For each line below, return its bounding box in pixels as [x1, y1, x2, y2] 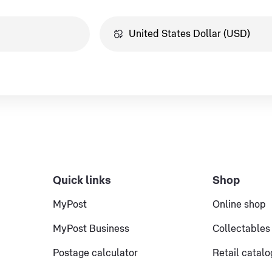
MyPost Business [52, 224, 129, 234]
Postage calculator [52, 248, 138, 258]
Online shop [212, 200, 267, 209]
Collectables [212, 224, 271, 234]
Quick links [52, 174, 111, 186]
